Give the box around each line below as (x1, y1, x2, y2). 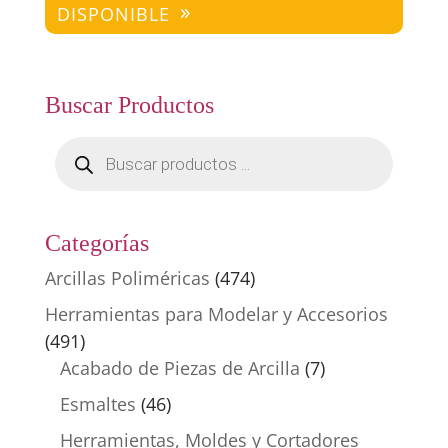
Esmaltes (59, 392, 136, 417)
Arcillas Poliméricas (44, 266, 210, 291)
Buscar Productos (44, 92, 214, 119)
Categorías (44, 230, 149, 257)
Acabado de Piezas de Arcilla (59, 356, 300, 381)
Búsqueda (53, 133, 139, 158)
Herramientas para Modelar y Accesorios (44, 302, 388, 327)
